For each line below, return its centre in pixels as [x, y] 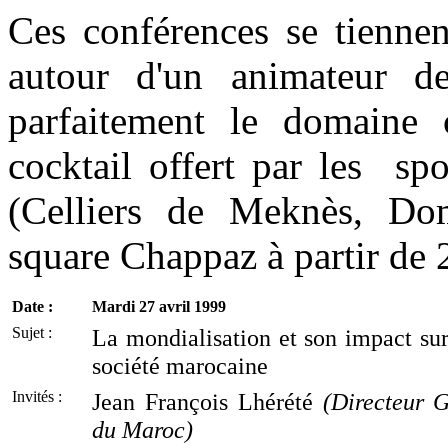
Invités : [37, 396]
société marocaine [180, 365]
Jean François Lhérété [207, 401]
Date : [32, 306]
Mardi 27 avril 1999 [159, 306]
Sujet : [32, 332]
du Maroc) [142, 429]
